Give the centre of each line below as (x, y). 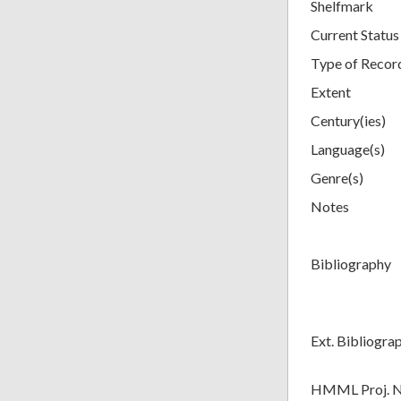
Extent (331, 91)
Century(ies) (348, 120)
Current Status (355, 34)
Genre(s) (337, 177)
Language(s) (348, 149)
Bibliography (351, 263)
